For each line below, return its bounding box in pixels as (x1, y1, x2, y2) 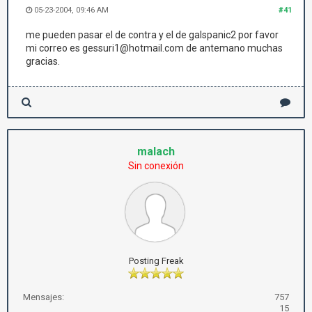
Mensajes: (23, 292, 64, 302)
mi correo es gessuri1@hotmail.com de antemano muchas (26, 42, 283, 54)
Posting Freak (128, 256, 184, 266)
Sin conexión (128, 160, 184, 171)
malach (137, 145, 175, 158)
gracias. (26, 56, 60, 67)
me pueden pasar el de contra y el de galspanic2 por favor (26, 29, 279, 40)
